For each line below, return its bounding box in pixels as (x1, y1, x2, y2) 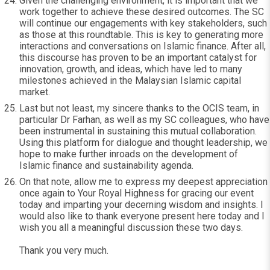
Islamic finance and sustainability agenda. (19, 160, 193, 171)
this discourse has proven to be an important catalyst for (19, 52, 257, 63)
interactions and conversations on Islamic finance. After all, (19, 40, 266, 52)
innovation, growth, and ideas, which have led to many (19, 63, 242, 75)
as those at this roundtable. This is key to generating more (19, 29, 263, 40)
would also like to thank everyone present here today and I (19, 210, 265, 222)
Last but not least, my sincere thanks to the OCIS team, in (19, 102, 259, 114)
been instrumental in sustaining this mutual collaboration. (19, 125, 257, 137)
